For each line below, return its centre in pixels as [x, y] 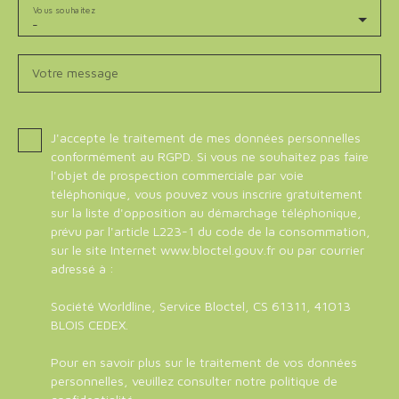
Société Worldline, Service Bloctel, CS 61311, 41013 [201, 306]
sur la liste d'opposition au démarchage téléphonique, [206, 213]
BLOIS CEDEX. [90, 325]
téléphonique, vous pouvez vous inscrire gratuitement [207, 194]
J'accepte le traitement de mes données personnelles [206, 138]
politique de [304, 381]
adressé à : [82, 269]
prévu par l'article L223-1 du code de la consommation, [211, 232]
